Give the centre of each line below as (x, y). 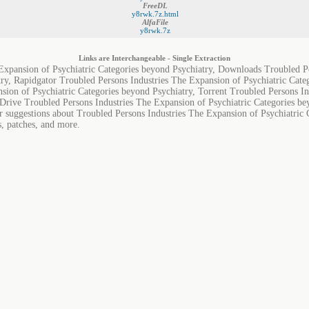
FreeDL (155, 6)
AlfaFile (155, 22)
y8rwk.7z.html (155, 14)
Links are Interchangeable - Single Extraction (154, 58)
